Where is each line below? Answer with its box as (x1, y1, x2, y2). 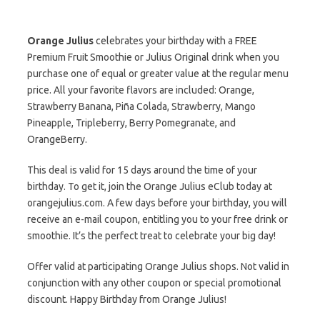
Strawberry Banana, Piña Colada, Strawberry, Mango (27, 101, 256, 112)
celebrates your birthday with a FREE (94, 35, 257, 46)
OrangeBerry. (27, 134, 87, 145)
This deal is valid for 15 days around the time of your (27, 164, 257, 176)
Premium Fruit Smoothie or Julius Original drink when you (27, 51, 279, 63)
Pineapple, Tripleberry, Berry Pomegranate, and (27, 117, 236, 129)
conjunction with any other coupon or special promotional (27, 277, 281, 289)
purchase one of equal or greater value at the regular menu (27, 68, 289, 79)
